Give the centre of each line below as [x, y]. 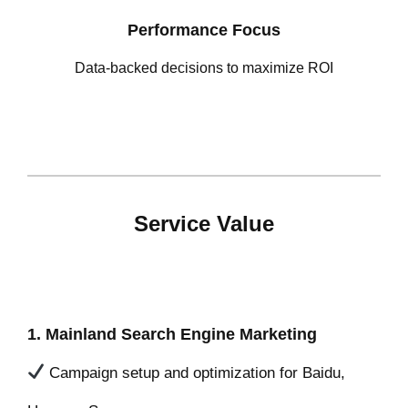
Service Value [204, 223]
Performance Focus [204, 30]
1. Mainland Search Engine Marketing [172, 334]
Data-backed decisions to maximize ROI [204, 67]
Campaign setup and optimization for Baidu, [195, 372]
